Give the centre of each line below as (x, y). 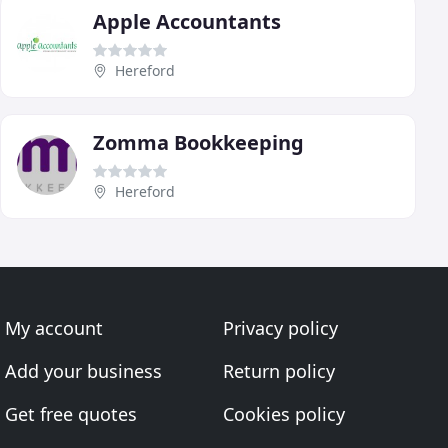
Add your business (84, 371)
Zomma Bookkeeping (198, 142)
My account (54, 328)
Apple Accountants (187, 21)
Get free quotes (71, 414)
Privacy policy (280, 328)
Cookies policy (283, 414)
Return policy (278, 371)
